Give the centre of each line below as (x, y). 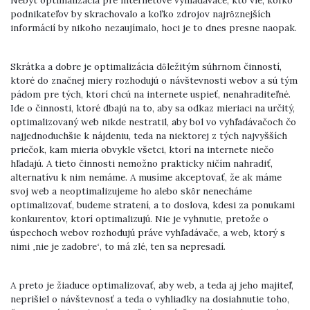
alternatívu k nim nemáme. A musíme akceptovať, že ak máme (146, 177)
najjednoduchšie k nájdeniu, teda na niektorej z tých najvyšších (149, 136)
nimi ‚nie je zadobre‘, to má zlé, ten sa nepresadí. (118, 247)
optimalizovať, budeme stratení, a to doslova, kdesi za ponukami (153, 205)
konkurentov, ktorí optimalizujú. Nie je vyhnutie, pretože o (139, 219)
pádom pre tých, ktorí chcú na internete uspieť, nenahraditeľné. (151, 94)
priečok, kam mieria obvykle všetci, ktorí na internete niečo (142, 150)
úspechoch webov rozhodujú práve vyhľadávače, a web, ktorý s (148, 233)
